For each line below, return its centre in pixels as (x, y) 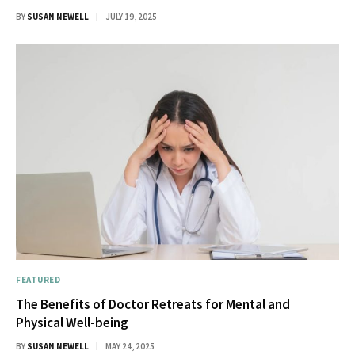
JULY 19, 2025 (131, 17)
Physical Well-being (72, 323)
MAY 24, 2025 (130, 347)
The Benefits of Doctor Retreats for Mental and (153, 305)
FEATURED (38, 280)
